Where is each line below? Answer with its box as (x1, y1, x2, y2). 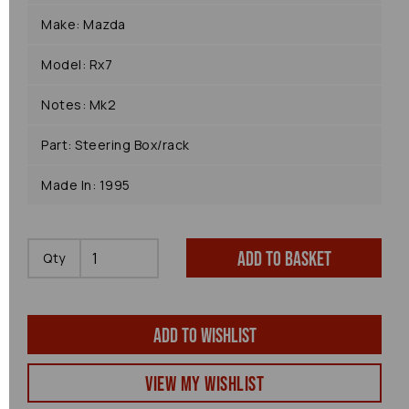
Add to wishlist (152, 324, 257, 349)
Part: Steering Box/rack (41, 136, 190, 153)
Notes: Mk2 (41, 96, 116, 113)
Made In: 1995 (41, 176, 131, 194)
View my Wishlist (145, 372, 264, 397)
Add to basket (236, 247, 331, 272)
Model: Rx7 (41, 56, 112, 73)
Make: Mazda (41, 16, 126, 33)
